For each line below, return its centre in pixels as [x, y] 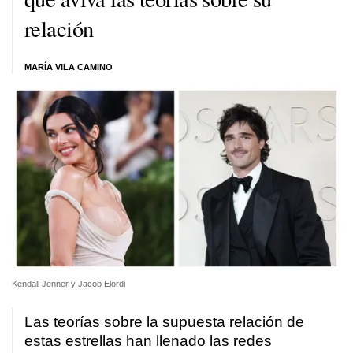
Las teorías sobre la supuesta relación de [164, 322]
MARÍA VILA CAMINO [69, 67]
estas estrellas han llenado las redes [148, 341]
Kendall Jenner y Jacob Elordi [69, 284]
